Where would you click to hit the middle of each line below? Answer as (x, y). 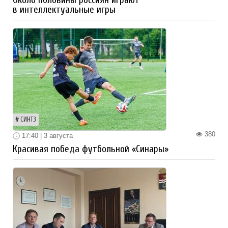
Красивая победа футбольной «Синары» (91, 149)
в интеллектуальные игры (64, 9)
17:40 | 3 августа (46, 135)
